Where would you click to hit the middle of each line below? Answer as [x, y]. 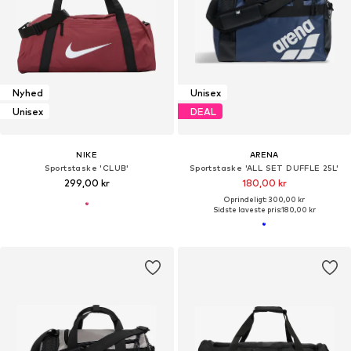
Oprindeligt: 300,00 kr [264, 200]
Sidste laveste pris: [247, 210]
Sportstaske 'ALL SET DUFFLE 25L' [264, 168]
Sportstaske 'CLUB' [87, 168]
